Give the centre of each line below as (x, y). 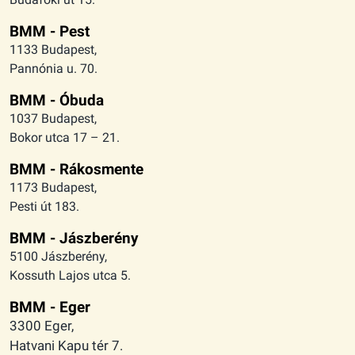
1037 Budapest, (53, 118)
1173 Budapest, (53, 187)
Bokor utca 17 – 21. (65, 137)
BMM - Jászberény (74, 238)
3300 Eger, (42, 325)
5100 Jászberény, (58, 256)
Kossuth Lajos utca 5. (70, 275)
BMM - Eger (50, 307)
